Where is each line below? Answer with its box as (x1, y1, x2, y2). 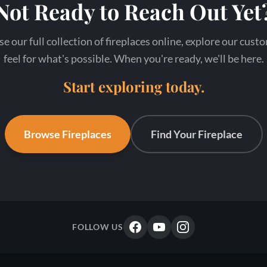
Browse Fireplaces (23, 128, 111, 141)
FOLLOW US (72, 222, 123, 232)
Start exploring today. (63, 77, 204, 96)
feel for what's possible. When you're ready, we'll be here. (3, 52, 264, 65)
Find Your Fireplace (150, 128, 243, 141)
